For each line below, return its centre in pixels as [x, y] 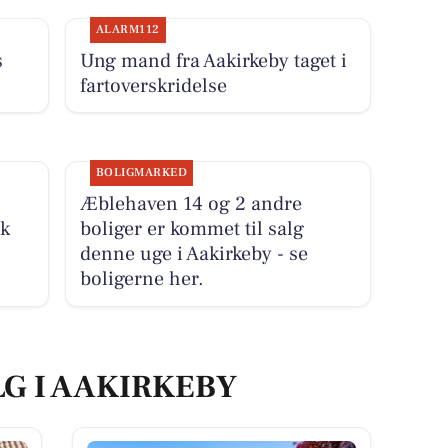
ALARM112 [127, 29]
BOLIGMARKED [141, 173]
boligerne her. [141, 279]
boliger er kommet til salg [191, 229]
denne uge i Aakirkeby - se [193, 254]
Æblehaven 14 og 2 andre [190, 204]
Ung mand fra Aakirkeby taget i [213, 60]
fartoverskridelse [153, 85]
